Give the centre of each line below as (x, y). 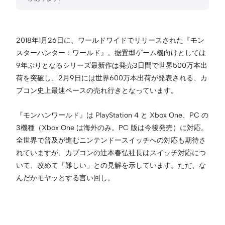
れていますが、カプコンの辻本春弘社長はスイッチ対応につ (111, 152)
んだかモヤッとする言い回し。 (65, 178)
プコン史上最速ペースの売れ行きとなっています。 (97, 90)
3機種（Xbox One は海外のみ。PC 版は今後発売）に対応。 (112, 127)
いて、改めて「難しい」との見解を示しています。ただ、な (111, 165)
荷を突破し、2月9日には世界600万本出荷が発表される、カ (112, 78)
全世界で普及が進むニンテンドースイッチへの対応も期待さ (111, 140)
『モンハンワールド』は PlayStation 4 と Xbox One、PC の (112, 115)
